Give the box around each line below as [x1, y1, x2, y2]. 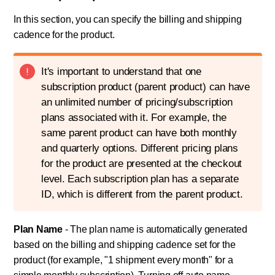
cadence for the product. [14, 29, 115, 41]
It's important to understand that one [41, 66, 201, 78]
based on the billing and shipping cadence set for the [14, 239, 236, 250]
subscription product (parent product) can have [41, 81, 250, 93]
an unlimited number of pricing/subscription [41, 96, 233, 109]
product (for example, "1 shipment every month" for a [14, 255, 233, 266]
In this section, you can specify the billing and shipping [14, 14, 242, 25]
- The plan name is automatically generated [63, 224, 247, 235]
